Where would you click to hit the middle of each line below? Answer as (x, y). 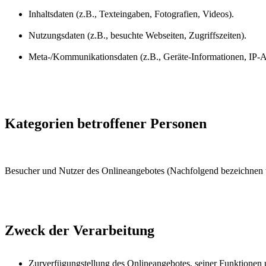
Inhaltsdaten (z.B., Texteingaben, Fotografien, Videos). (131, 14)
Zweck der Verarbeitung (80, 230)
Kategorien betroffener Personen (106, 123)
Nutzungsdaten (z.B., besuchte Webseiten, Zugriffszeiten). (137, 35)
